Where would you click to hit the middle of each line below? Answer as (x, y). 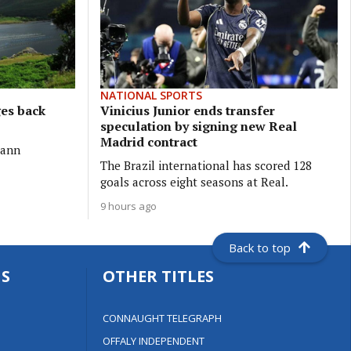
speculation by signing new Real (198, 126)
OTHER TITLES (159, 277)
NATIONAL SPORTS (151, 95)
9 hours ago (128, 206)
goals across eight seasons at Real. (194, 181)
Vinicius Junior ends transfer (187, 110)
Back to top (260, 248)
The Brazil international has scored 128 (206, 165)
